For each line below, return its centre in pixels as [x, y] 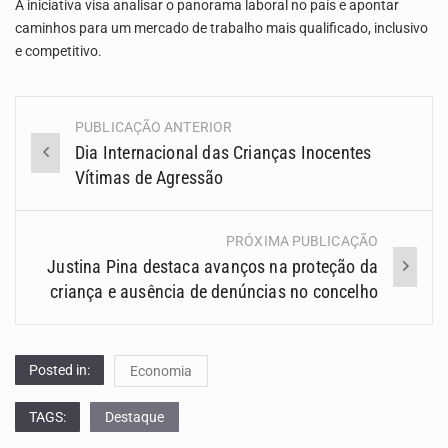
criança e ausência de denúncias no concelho [214, 291]
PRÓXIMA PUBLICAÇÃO [302, 240]
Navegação [83, 137]
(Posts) [59, 173]
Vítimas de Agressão [149, 177]
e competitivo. [58, 51]
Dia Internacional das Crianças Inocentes [223, 152]
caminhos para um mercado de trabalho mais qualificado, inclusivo [221, 28]
